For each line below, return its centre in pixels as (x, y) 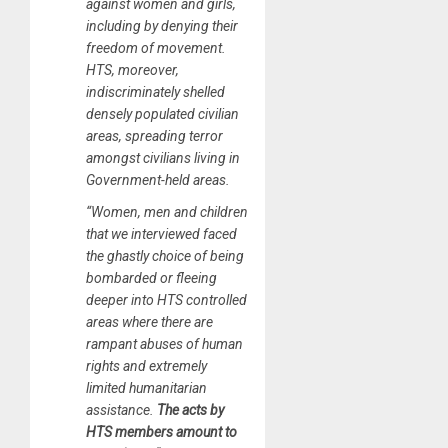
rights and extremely (146, 365)
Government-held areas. (158, 179)
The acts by (190, 409)
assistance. (121, 409)
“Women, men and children (167, 211)
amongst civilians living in (163, 157)
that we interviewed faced (161, 233)
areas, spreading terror (154, 135)
